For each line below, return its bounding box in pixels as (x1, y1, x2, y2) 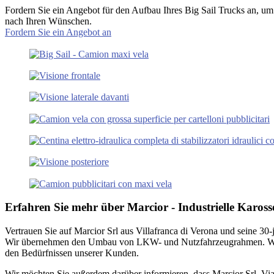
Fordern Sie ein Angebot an (5, 27, 111, 38)
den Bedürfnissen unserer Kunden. (5, 248, 139, 258)
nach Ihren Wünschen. (5, 16, 92, 27)
